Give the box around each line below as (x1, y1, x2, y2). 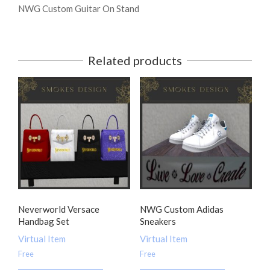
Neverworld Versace (18, 203, 99, 215)
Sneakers (139, 215, 176, 227)
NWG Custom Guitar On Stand (18, 3, 139, 14)
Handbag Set (18, 215, 69, 227)
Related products (88, 53, 182, 67)
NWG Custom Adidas (139, 203, 224, 215)
